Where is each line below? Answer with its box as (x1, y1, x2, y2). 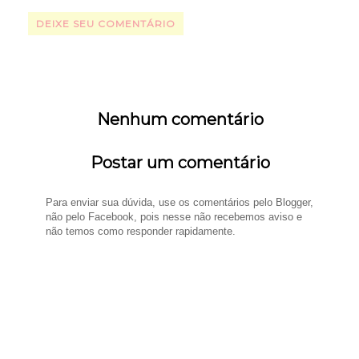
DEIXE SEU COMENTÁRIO (36, 17, 176, 30)
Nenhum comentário (97, 109, 264, 129)
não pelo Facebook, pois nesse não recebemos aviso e (46, 210, 303, 223)
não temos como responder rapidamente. (46, 224, 236, 237)
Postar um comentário (91, 153, 271, 173)
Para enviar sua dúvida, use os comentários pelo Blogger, (46, 196, 314, 208)
